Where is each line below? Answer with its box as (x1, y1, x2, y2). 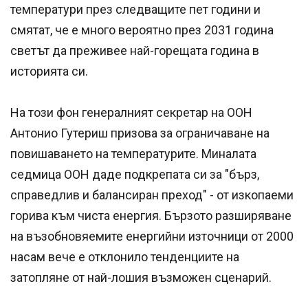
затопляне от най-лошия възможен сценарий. (10, 270, 272, 285)
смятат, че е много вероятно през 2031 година (10, 23, 274, 38)
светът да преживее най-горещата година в (10, 43, 259, 58)
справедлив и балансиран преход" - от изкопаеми (10, 188, 294, 203)
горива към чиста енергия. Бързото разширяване (10, 208, 291, 223)
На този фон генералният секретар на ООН (10, 105, 252, 120)
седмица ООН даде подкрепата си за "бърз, (10, 167, 259, 182)
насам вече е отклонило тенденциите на (10, 250, 239, 265)
